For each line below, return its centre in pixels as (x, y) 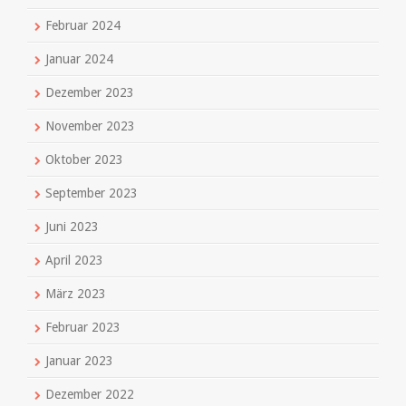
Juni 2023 (72, 226)
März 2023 (76, 293)
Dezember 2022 (90, 394)
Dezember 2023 (90, 92)
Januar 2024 (79, 58)
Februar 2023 (83, 327)
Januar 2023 (79, 360)
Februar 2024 (83, 25)
